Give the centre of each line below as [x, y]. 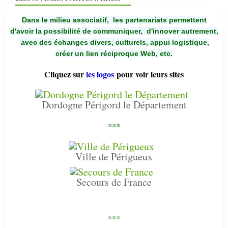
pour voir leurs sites [150, 74]
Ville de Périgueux [114, 156]
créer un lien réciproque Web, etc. [114, 53]
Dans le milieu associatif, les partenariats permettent [114, 20]
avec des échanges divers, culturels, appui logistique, [114, 42]
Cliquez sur [64, 74]
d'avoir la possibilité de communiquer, [77, 31]
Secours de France [114, 182]
